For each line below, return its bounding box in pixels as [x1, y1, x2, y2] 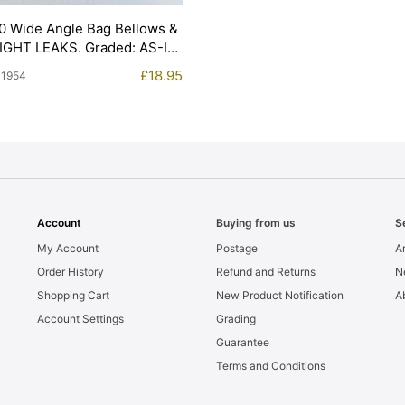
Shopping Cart [36, 287, 109, 302]
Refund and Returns [215, 264, 316, 278]
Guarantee [215, 334, 269, 349]
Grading [215, 311, 256, 325]
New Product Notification [215, 287, 344, 302]
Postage [215, 240, 258, 255]
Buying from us [215, 215, 296, 230]
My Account [36, 240, 99, 255]
